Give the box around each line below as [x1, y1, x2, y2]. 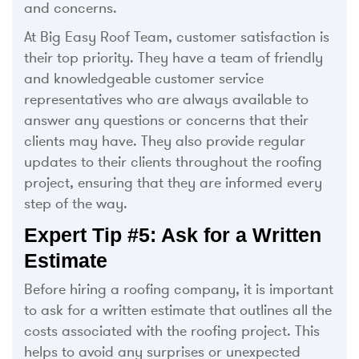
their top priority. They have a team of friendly [24, 48, 323, 67]
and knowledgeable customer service [24, 69, 264, 87]
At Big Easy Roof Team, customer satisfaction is [24, 27, 329, 46]
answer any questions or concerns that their [24, 111, 309, 129]
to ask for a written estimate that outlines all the [24, 301, 332, 319]
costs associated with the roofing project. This [24, 321, 320, 340]
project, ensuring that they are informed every [24, 173, 322, 192]
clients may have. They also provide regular [24, 131, 305, 150]
